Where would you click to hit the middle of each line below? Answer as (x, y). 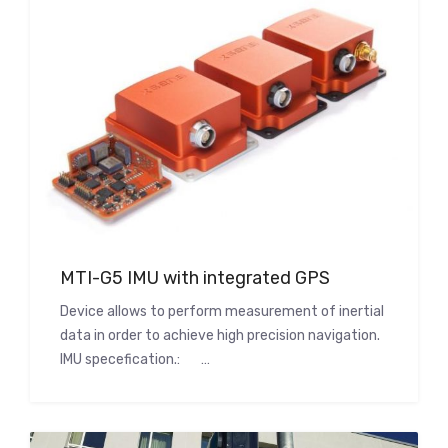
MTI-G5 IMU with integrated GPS (195, 277)
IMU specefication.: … (135, 359)
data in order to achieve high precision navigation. (220, 335)
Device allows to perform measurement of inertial (222, 311)
